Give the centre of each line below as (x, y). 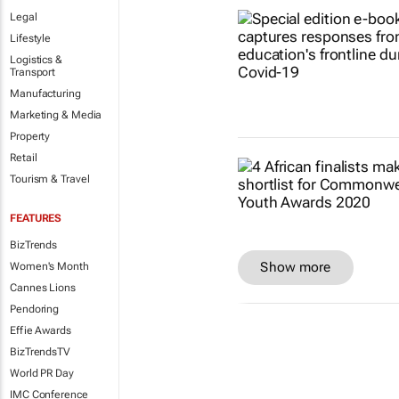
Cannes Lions (43, 288)
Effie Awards (41, 330)
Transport (33, 72)
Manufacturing (45, 94)
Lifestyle (31, 38)
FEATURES (36, 218)
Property (30, 136)
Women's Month (49, 266)
